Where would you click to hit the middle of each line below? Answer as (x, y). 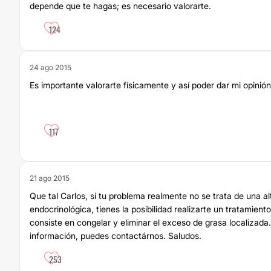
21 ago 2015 (50, 178)
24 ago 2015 (51, 67)
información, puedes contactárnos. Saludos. (116, 236)
